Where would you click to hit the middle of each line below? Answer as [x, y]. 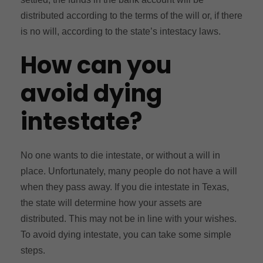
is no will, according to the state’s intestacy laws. [121, 31]
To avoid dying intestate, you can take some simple [126, 234]
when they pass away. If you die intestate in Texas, [125, 187]
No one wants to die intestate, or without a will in [120, 155]
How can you [96, 65]
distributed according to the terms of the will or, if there [131, 15]
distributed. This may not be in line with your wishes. [129, 218]
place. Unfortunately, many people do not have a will [129, 171]
